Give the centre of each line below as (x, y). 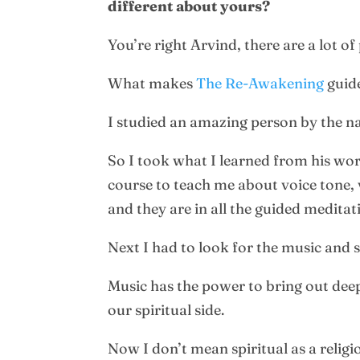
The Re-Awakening (260, 84)
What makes (152, 84)
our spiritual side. (166, 310)
